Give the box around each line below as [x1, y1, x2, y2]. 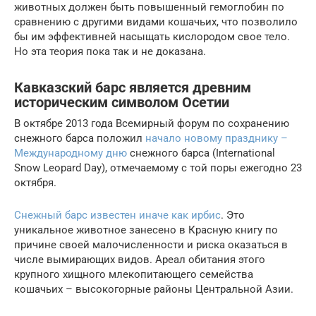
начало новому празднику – [145, 132, 288, 145]
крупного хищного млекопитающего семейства [14, 268, 253, 281]
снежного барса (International [127, 147, 275, 160]
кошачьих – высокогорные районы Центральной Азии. [14, 283, 293, 296]
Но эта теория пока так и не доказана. [14, 45, 206, 59]
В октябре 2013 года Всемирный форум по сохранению [14, 117, 289, 130]
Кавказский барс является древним [14, 79, 251, 96]
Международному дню [14, 147, 127, 160]
